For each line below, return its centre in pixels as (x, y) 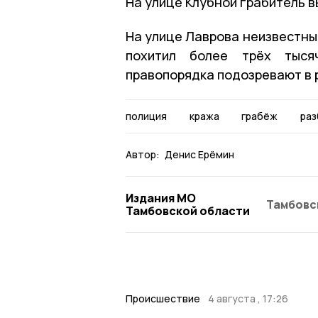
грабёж (259, 116)
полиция (146, 116)
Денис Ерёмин (199, 154)
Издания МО (161, 198)
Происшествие (163, 298)
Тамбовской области (188, 210)
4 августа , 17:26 (248, 298)
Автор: (143, 154)
